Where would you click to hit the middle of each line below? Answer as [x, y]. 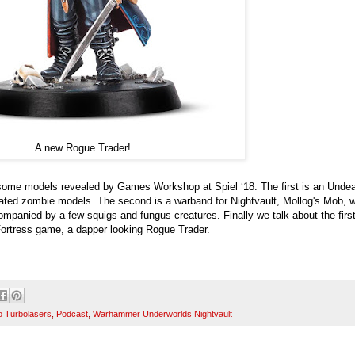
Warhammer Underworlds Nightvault [162, 314]
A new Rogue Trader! [82, 148]
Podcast [72, 314]
